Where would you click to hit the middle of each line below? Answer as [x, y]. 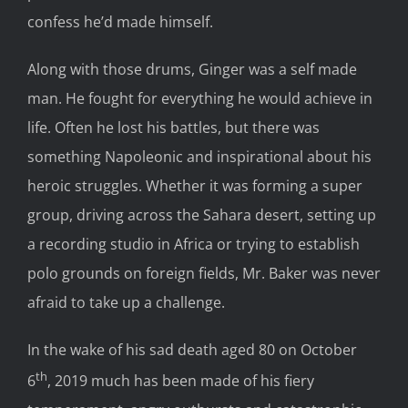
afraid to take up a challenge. [126, 302]
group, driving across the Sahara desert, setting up [202, 214]
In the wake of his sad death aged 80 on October [192, 349]
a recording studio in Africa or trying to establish [194, 244]
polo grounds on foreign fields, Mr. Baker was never [204, 273]
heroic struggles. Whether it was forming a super [195, 185]
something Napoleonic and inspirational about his [199, 156]
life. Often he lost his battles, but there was [173, 127]
